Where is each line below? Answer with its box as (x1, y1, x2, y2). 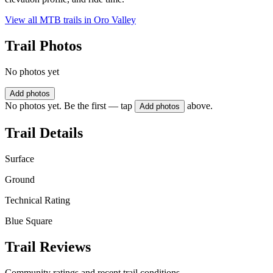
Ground (5, 174, 35, 185)
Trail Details (5, 124, 83, 141)
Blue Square (5, 215, 52, 226)
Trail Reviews (5, 238, 91, 255)
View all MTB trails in (5, 15, 94, 26)
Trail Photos (5, 38, 82, 54)
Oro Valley (94, 15, 136, 26)
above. (187, 101, 213, 112)
